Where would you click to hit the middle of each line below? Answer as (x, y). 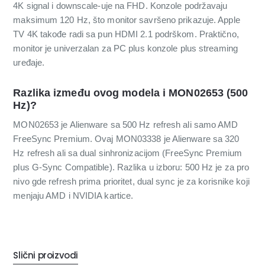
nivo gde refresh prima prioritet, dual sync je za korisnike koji (131, 181)
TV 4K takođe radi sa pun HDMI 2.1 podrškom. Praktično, (126, 34)
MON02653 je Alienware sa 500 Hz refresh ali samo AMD (126, 124)
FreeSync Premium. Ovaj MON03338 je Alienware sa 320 (126, 138)
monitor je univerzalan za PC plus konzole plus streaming (125, 49)
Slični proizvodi (46, 255)
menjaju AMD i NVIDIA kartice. (73, 195)
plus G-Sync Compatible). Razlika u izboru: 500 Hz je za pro (131, 167)
